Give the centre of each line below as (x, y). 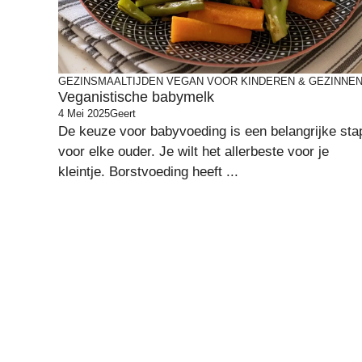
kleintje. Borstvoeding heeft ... (148, 171)
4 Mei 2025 (84, 113)
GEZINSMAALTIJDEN (111, 81)
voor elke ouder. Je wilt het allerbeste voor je (194, 151)
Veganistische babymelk (136, 97)
